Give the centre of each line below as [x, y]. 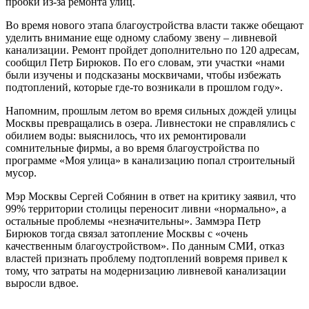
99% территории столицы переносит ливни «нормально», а [146, 208]
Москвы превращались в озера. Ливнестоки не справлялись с [150, 123]
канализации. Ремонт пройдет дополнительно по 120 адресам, [152, 50]
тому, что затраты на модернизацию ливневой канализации [146, 270]
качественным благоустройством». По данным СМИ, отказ [145, 246]
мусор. [21, 172]
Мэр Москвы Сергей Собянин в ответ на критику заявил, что [151, 196]
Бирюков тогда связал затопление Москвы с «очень [127, 233]
